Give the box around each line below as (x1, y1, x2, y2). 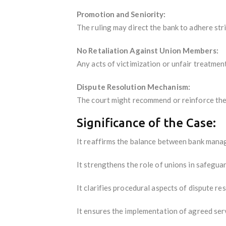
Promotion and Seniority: (77, 9, 166, 19)
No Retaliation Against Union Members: (77, 45, 218, 55)
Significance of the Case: (77, 116, 216, 130)
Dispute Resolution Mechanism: (77, 82, 190, 91)
